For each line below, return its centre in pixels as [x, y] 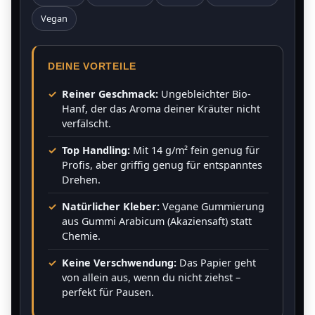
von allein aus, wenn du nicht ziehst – [151, 277]
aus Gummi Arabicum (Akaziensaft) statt [157, 221]
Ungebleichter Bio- [205, 94]
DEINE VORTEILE [92, 66]
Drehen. [81, 180]
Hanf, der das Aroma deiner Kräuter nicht [161, 109]
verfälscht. [86, 123]
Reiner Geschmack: [110, 94]
